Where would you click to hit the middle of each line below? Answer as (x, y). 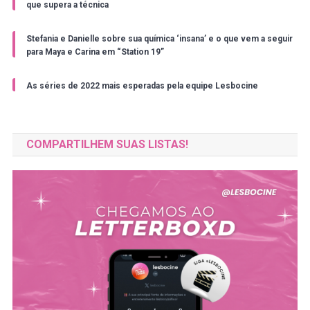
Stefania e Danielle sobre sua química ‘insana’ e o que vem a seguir (159, 38)
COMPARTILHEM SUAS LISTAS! (107, 144)
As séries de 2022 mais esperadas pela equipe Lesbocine (142, 85)
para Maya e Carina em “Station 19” (95, 52)
